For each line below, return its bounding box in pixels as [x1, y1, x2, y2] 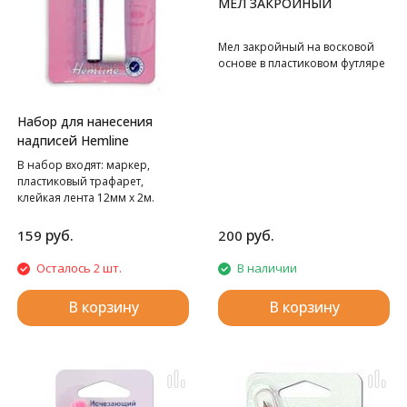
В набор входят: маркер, [17, 157, 150, 174]
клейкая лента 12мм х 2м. [17, 190, 154, 206]
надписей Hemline [17, 132, 129, 150]
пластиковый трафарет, [17, 174, 144, 190]
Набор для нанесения [17, 113, 153, 131]
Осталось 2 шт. [36, 260, 122, 277]
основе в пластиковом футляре [218, 55, 385, 71]
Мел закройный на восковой [218, 38, 374, 55]
